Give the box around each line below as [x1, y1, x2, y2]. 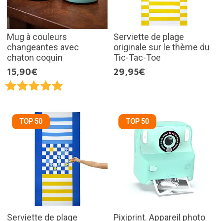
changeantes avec [6, 41, 79, 52]
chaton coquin [6, 52, 63, 63]
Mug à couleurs [6, 31, 67, 42]
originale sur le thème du [113, 41, 210, 52]
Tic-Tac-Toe [113, 52, 161, 63]
